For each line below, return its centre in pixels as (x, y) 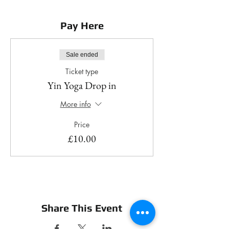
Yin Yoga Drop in (82, 86)
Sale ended (82, 55)
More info (75, 104)
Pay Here (82, 26)
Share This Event (82, 208)
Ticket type (82, 72)
